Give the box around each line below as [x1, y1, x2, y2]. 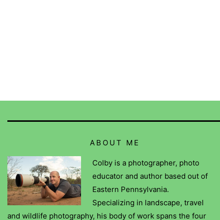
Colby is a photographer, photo [92, 158, 199, 167]
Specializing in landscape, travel [92, 197, 204, 207]
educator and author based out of [92, 171, 208, 181]
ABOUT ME [89, 137, 140, 147]
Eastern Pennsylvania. [92, 184, 169, 194]
